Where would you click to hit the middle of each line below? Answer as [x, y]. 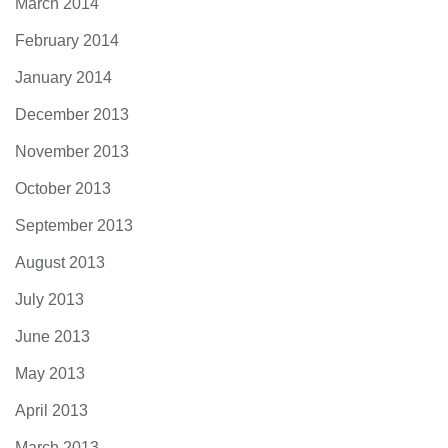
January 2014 [63, 77]
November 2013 [72, 151]
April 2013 [51, 410]
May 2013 [50, 373]
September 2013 [74, 225]
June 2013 [52, 336]
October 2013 [63, 188]
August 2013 [60, 262]
